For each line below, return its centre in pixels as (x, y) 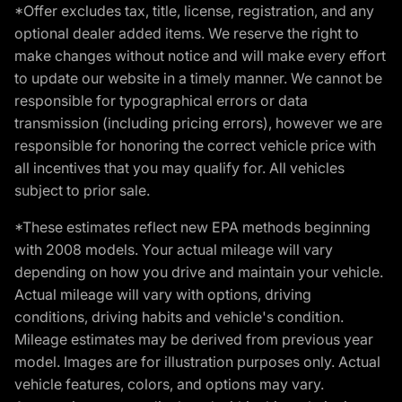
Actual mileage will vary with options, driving (163, 294)
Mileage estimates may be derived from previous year (194, 339)
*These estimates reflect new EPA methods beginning (192, 227)
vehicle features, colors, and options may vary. (169, 384)
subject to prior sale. (82, 190)
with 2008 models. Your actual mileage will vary (174, 249)
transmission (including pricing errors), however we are (198, 122)
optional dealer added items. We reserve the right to (187, 33)
